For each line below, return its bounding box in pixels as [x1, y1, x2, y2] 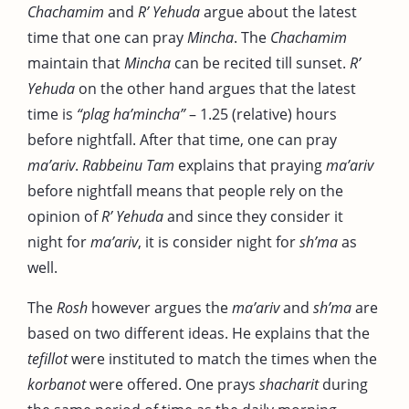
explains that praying [174, 154, 326, 175]
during [319, 373, 368, 394]
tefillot [27, 348, 68, 369]
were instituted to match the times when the [68, 348, 377, 369]
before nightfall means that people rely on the [27, 180, 343, 201]
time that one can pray [27, 26, 187, 47]
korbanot [27, 373, 86, 394]
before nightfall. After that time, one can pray [27, 129, 337, 150]
